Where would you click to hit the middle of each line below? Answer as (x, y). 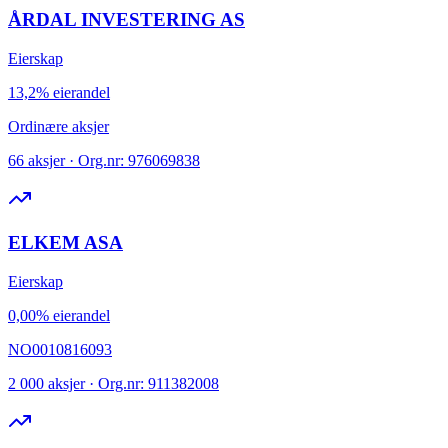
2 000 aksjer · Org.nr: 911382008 (113, 383)
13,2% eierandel (59, 92)
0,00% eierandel (59, 315)
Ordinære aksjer (58, 126)
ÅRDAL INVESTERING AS (126, 19)
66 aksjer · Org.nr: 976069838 (104, 160)
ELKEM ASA (65, 243)
